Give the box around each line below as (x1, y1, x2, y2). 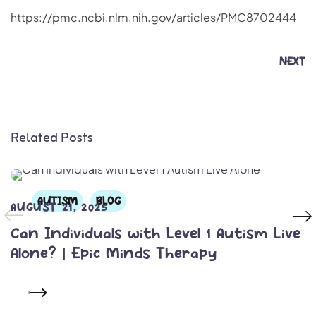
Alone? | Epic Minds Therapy (11, 244, 217, 262)
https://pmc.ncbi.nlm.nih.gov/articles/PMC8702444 (11, 10, 296, 25)
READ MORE (47, 286, 111, 299)
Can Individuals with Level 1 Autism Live (11, 224, 300, 242)
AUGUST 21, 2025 (11, 201, 108, 214)
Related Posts (11, 126, 93, 151)
